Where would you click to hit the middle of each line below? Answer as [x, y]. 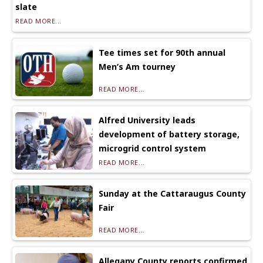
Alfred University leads [147, 120]
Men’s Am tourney [137, 67]
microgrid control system [153, 149]
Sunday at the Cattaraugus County [173, 194]
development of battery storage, [169, 134]
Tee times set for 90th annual [162, 53]
